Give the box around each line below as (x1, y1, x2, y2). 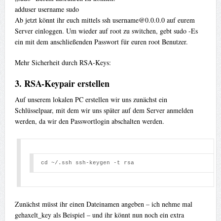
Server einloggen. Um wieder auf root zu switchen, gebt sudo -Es (14, 26, 198, 36)
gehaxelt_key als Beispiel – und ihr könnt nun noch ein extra (14, 210, 184, 220)
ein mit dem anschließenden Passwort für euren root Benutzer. (14, 37, 188, 47)
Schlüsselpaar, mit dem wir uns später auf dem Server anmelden (14, 106, 193, 115)
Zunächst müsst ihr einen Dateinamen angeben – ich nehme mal (14, 199, 192, 209)
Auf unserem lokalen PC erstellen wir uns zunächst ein (14, 95, 167, 105)
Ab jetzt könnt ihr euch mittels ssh (14, 15, 112, 25)
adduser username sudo (14, 4, 79, 14)
